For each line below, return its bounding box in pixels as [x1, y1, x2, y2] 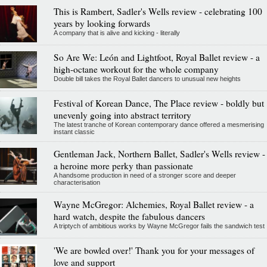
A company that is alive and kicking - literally [53, 29, 180, 36]
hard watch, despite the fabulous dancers [53, 210, 205, 222]
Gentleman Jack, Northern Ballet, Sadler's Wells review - [53, 147, 265, 160]
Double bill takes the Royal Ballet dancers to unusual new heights [53, 74, 241, 82]
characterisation [53, 178, 100, 186]
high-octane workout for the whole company [53, 63, 219, 75]
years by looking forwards [53, 17, 150, 29]
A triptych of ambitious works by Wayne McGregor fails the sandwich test [53, 222, 265, 229]
